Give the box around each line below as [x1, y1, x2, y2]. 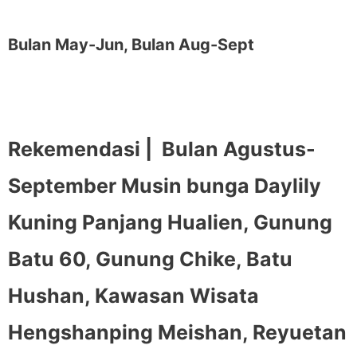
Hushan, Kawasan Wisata [8, 284, 259, 308]
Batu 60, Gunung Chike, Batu [8, 247, 292, 272]
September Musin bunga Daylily [8, 174, 321, 198]
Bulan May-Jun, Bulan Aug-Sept [8, 34, 254, 54]
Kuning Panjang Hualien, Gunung [8, 210, 332, 235]
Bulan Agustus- [162, 137, 316, 162]
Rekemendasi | [8, 137, 157, 162]
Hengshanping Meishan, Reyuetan [8, 320, 347, 345]
